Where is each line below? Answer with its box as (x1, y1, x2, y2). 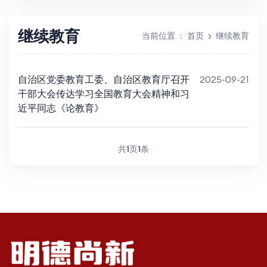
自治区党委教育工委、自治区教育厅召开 (18, 73, 190, 85)
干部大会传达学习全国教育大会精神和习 (18, 88, 190, 100)
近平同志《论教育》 (18, 102, 104, 114)
